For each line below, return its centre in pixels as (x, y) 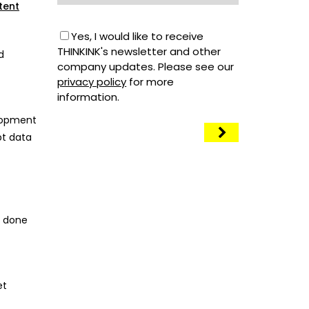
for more (150, 81)
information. (89, 97)
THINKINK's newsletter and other (139, 51)
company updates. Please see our (146, 66)
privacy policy (92, 81)
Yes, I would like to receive (138, 36)
